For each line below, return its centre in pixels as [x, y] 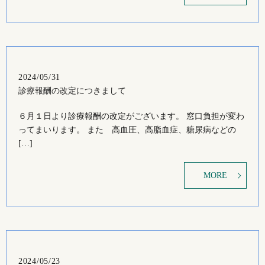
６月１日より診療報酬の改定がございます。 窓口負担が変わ [131, 117]
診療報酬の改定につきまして [72, 91]
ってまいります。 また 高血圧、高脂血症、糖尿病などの [127, 130]
